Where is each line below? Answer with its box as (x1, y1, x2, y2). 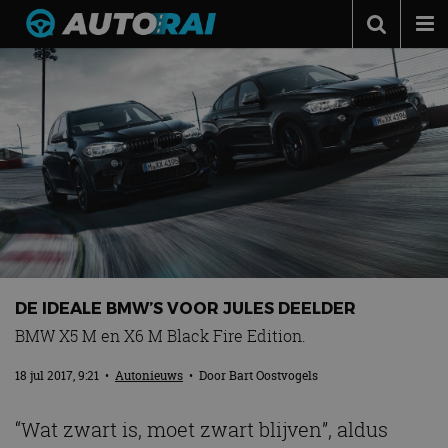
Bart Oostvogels (229, 366, 318, 384)
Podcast (30, 94, 91, 116)
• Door (183, 366, 229, 384)
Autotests (30, 132, 103, 154)
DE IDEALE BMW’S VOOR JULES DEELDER (15, 297, 356, 317)
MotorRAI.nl (30, 284, 124, 306)
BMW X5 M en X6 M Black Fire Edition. (15, 324, 306, 347)
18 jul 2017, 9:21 (15, 366, 102, 384)
